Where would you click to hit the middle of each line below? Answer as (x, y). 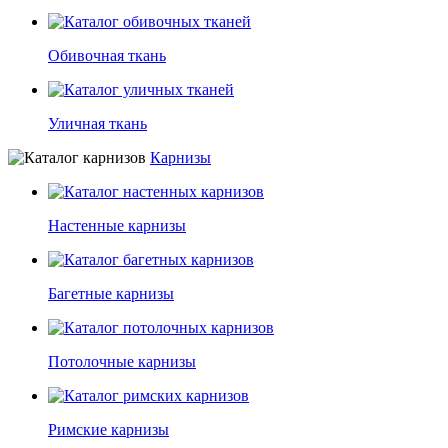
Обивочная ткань (107, 55)
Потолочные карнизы (122, 361)
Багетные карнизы (111, 293)
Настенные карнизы (117, 225)
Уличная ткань (97, 123)
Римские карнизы (108, 429)
